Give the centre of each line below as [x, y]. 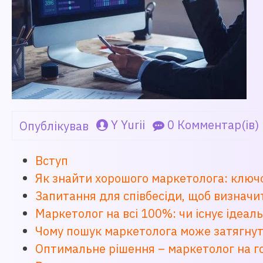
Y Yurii [128, 125]
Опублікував [54, 126]
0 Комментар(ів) [213, 125]
